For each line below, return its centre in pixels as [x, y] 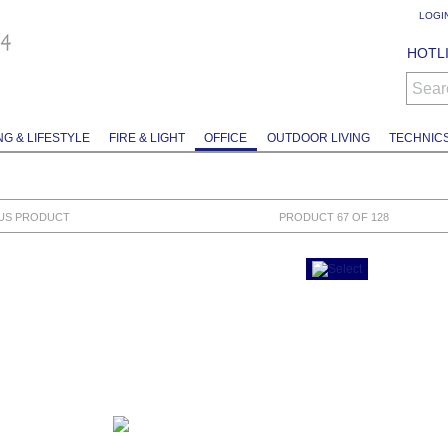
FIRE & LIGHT [147, 138]
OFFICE [226, 138]
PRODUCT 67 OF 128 [333, 216]
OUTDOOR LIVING [318, 138]
